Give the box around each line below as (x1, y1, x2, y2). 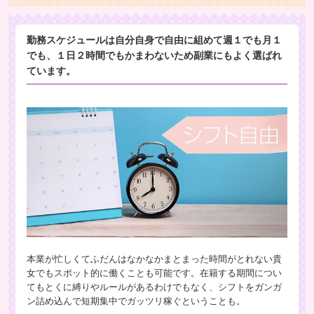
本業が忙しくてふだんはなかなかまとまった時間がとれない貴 (27, 252, 282, 266)
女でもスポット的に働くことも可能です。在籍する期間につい (27, 266, 282, 280)
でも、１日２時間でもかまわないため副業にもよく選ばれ (27, 50, 282, 62)
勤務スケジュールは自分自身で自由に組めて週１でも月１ (27, 35, 282, 46)
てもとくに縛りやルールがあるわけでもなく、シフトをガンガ (27, 280, 282, 294)
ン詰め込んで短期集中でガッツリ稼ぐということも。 (27, 294, 245, 308)
